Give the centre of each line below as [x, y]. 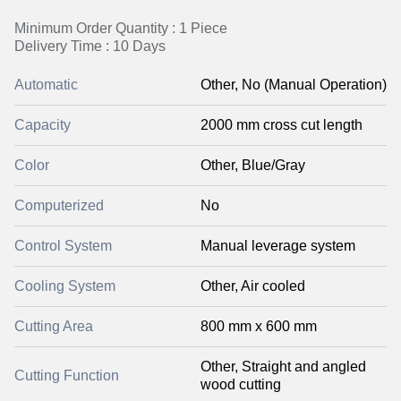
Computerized [59, 205]
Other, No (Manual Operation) [294, 85]
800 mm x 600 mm [259, 326]
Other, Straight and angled [283, 367]
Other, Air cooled [253, 286]
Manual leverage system [278, 246]
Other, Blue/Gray [253, 165]
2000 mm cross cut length [282, 125]
